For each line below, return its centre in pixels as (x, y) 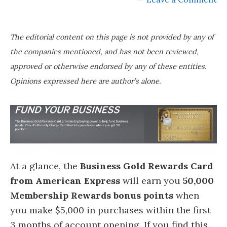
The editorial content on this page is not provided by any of (112, 37)
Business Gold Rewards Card (146, 166)
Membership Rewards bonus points (92, 196)
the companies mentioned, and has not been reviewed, (104, 52)
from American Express (66, 181)
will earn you (153, 181)
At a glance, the (45, 166)
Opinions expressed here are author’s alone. (86, 81)
